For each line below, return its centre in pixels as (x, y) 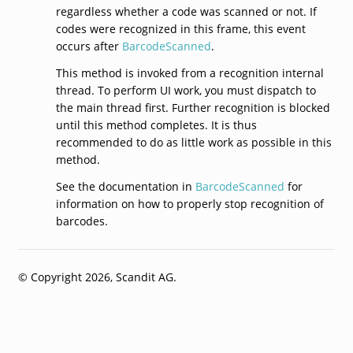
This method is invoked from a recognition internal (190, 72)
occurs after (89, 46)
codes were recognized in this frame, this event (180, 28)
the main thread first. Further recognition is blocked (193, 107)
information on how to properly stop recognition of (190, 203)
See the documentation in (125, 186)
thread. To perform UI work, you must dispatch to (186, 90)
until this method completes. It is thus (156, 124)
